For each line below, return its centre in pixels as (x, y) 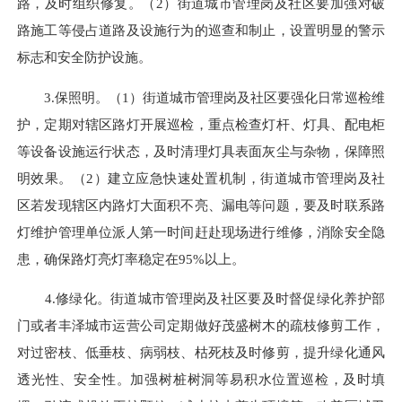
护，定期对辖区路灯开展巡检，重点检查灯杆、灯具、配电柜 (201, 124)
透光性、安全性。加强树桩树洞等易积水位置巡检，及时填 (201, 379)
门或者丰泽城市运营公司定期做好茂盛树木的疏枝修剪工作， (201, 325)
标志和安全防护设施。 (84, 57)
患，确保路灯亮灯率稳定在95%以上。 (131, 258)
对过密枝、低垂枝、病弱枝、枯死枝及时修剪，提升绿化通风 (201, 352)
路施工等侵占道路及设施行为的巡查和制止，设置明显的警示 (201, 31)
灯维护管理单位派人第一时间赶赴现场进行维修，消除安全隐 (201, 232)
